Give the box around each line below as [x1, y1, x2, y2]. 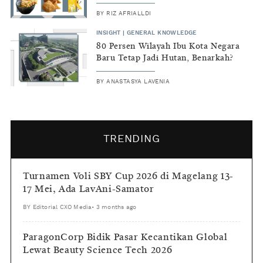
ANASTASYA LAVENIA [106, 79, 170, 85]
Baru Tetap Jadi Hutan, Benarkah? [96, 54, 234, 63]
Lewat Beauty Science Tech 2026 [23, 246, 173, 256]
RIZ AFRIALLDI [106, 11, 151, 17]
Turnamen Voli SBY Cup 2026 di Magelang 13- [23, 172, 234, 182]
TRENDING [103, 134, 160, 145]
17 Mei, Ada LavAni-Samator [23, 185, 154, 195]
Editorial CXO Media [32, 204, 92, 211]
